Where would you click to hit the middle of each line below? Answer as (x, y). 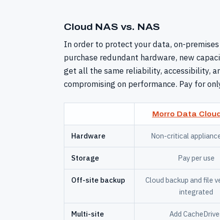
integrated (196, 192)
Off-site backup (98, 180)
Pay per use (196, 158)
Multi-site (88, 214)
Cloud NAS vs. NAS (112, 27)
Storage (85, 158)
